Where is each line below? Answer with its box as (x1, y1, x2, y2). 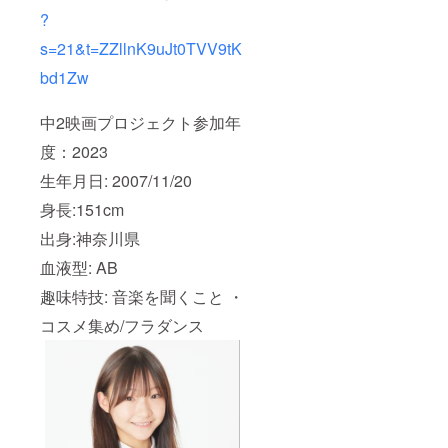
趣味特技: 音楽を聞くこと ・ (40, 285, 244, 309)
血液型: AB (40, 256, 118, 280)
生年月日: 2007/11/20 (40, 169, 192, 193)
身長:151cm (40, 198, 124, 222)
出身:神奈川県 (40, 227, 140, 251)
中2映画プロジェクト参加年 (40, 111, 241, 135)
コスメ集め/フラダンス (40, 314, 204, 338)
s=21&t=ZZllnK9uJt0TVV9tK (40, 37, 242, 61)
